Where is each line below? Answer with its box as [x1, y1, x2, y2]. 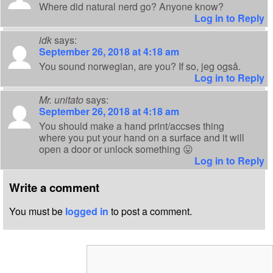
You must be [9, 204, 65, 218]
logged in [65, 204, 108, 218]
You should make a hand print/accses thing [39, 119, 224, 133]
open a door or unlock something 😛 [39, 142, 193, 157]
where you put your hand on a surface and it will [39, 130, 244, 145]
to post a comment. [108, 204, 192, 218]
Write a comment [9, 179, 99, 196]
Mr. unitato [39, 93, 83, 107]
